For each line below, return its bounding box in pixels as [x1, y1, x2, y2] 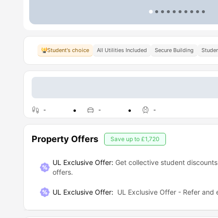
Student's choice [47, 47, 89, 54]
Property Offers [32, 134, 98, 144]
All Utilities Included [97, 47, 147, 54]
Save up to [110, 135, 141, 143]
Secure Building [155, 47, 194, 54]
